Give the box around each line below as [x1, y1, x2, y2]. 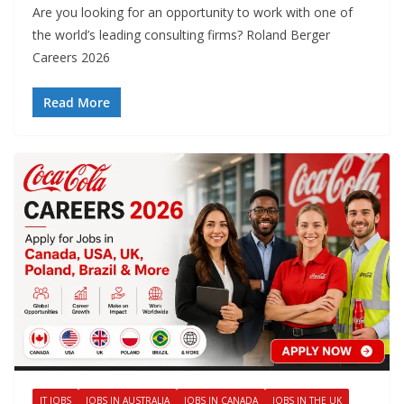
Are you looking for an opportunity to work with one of [32, 4, 353, 22]
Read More [43, 94, 110, 112]
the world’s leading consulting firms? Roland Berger [32, 26, 330, 44]
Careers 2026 [32, 49, 110, 67]
